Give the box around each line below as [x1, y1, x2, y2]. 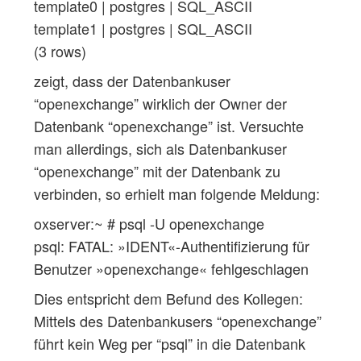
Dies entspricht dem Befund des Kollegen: [33, 287, 303, 309]
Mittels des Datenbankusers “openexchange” [33, 309, 322, 331]
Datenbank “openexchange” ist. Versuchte [33, 114, 304, 136]
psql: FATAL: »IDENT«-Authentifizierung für [33, 234, 309, 256]
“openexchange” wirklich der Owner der [33, 92, 287, 114]
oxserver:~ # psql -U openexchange [33, 212, 264, 234]
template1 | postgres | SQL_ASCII [33, 17, 252, 39]
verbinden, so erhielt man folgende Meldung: [33, 182, 320, 204]
